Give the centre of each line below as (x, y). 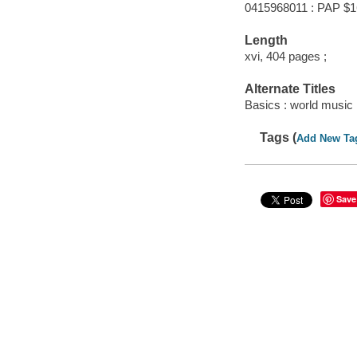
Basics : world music (298, 104)
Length (266, 41)
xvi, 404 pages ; (285, 56)
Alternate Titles (290, 89)
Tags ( (279, 138)
